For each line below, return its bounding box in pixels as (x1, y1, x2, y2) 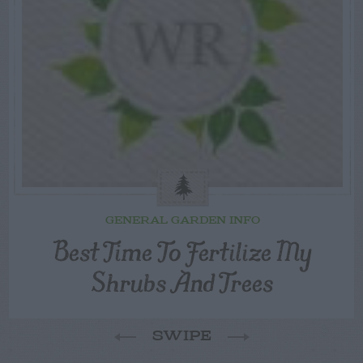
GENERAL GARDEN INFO (105, 214, 260, 227)
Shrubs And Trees (92, 259, 273, 305)
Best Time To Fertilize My (53, 228, 312, 274)
